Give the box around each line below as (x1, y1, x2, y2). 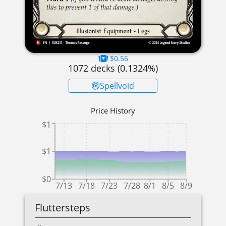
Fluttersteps (35, 201, 90, 215)
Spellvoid (100, 80, 134, 92)
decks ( (88, 62, 120, 75)
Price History (91, 105, 135, 116)
